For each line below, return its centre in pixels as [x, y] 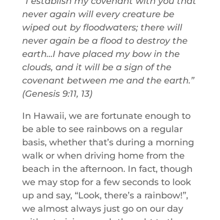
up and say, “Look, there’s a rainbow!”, [105, 195]
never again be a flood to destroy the [105, 41]
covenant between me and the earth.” [108, 81]
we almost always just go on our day [102, 209]
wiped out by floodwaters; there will [102, 27]
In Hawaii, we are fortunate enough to [106, 116]
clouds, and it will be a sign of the [96, 67]
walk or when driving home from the [103, 156]
